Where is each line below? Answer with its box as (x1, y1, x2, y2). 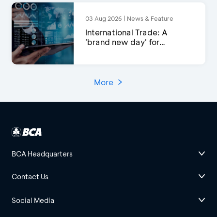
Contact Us (12, 172, 48, 182)
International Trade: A (85, 27, 168, 38)
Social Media (12, 196, 54, 205)
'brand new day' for (85, 37, 159, 47)
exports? (85, 46, 119, 57)
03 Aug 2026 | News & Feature (85, 15, 173, 23)
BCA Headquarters (12, 149, 73, 159)
